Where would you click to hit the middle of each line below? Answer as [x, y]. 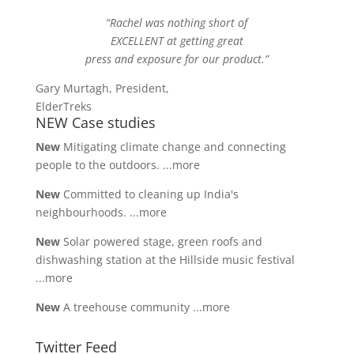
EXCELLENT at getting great [177, 41]
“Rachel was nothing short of [177, 23]
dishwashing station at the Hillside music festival [165, 260]
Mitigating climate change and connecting [173, 147]
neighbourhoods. [82, 212]
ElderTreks [63, 106]
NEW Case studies [95, 122]
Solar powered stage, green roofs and [161, 241]
